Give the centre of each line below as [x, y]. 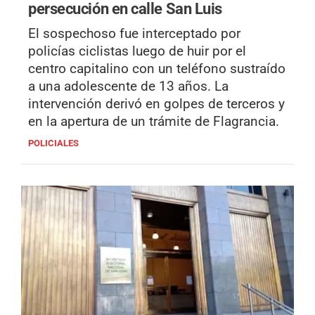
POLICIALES [53, 143]
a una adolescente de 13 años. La [128, 86]
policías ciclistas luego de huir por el [137, 51]
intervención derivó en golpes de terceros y [156, 103]
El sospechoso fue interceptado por [134, 33]
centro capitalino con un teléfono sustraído [157, 68]
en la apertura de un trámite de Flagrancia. [154, 121]
